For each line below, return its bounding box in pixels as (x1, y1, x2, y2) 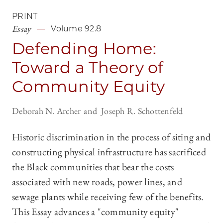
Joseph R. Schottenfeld (101, 105, 183, 117)
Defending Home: (12, 39, 156, 59)
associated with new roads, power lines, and (12, 175, 182, 189)
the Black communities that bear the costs (12, 160, 174, 174)
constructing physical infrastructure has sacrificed (12, 145, 206, 159)
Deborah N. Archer (12, 105, 81, 117)
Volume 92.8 (51, 24, 101, 34)
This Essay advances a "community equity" (12, 205, 179, 219)
